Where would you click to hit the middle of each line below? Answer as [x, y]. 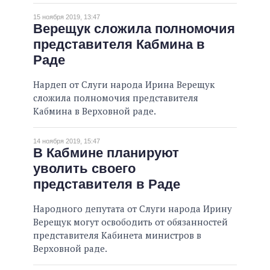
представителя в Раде [107, 184]
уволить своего [84, 169]
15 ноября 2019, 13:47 [67, 17]
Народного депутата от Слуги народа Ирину [133, 209]
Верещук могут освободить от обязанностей [130, 222]
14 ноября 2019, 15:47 [67, 141]
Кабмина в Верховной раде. [95, 111]
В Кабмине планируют [106, 153]
